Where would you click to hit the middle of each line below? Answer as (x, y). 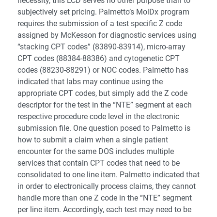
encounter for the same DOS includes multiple (96, 152)
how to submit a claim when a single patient (93, 140)
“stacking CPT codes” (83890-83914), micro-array (101, 47)
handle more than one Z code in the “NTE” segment (105, 198)
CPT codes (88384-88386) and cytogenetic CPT (99, 59)
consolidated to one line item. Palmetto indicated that (108, 175)
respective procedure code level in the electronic (98, 117)
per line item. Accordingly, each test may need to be (104, 210)
